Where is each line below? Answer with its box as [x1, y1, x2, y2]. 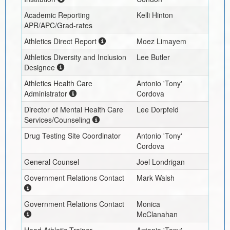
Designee [24, 62, 55, 72]
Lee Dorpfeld [136, 104, 179, 114]
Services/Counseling [24, 114, 90, 125]
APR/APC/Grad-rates [24, 20, 92, 30]
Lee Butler [136, 51, 170, 62]
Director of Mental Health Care [24, 104, 123, 114]
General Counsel [24, 156, 79, 167]
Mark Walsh [136, 172, 175, 183]
